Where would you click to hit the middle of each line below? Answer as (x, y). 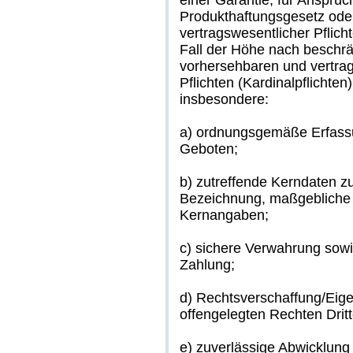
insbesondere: (224, 99)
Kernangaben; (224, 215)
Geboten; (209, 149)
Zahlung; (207, 265)
